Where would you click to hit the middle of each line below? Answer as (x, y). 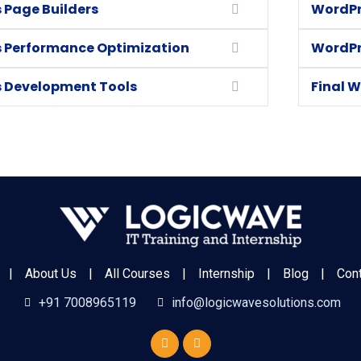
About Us (51, 274)
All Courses (137, 274)
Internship (226, 274)
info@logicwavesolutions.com (256, 303)
